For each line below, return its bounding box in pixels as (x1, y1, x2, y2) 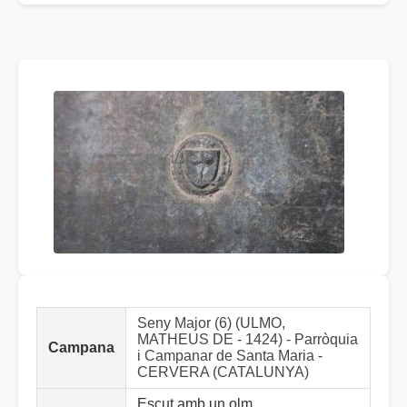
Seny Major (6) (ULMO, (137, 315, 285, 332)
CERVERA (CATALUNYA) (137, 364, 309, 381)
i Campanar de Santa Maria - (137, 348, 323, 364)
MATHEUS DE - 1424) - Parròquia (137, 332, 358, 348)
